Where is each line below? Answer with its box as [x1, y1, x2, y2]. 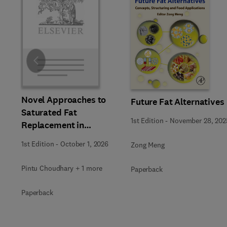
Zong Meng [131, 140, 165, 149]
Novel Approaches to [21, 94, 106, 106]
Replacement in [21, 119, 85, 131]
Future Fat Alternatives [131, 95, 224, 108]
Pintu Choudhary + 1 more [21, 164, 102, 173]
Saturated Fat [21, 106, 78, 119]
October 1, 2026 [60, 139, 108, 148]
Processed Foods [21, 132, 90, 144]
